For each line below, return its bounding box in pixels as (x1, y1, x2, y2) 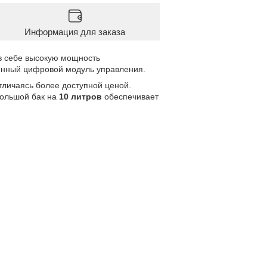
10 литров (59, 91, 102, 101)
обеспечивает (102, 91, 159, 101)
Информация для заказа (24, 26, 125, 37)
